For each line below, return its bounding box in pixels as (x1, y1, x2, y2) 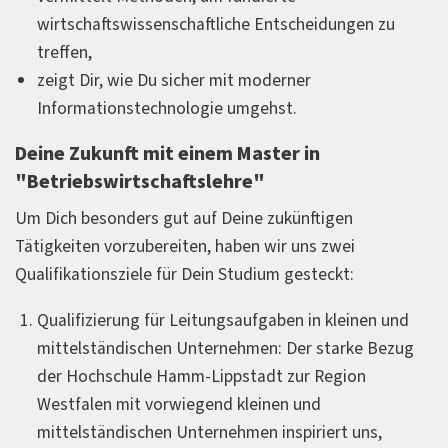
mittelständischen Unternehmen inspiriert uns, (37, 419, 382, 445)
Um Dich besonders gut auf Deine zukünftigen (15, 206, 353, 232)
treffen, (37, 39, 92, 65)
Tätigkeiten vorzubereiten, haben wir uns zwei (15, 234, 355, 260)
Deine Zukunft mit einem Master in (15, 140, 320, 169)
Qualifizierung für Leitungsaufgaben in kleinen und (37, 307, 409, 333)
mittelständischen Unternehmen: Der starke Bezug (37, 335, 414, 361)
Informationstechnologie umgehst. (37, 95, 297, 121)
